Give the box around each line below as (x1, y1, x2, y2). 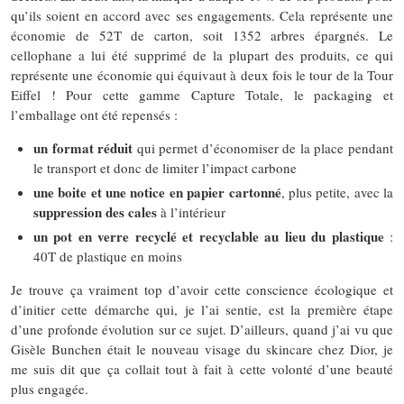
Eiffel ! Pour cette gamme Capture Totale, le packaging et (11, 86, 393, 105)
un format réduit (33, 138, 137, 159)
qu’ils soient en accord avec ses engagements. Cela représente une (11, 6, 393, 25)
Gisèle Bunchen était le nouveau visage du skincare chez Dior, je (11, 340, 393, 359)
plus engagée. (11, 380, 88, 399)
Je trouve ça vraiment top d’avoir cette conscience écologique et (11, 280, 393, 299)
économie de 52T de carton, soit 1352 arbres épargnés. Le (11, 26, 393, 45)
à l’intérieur (157, 203, 225, 222)
